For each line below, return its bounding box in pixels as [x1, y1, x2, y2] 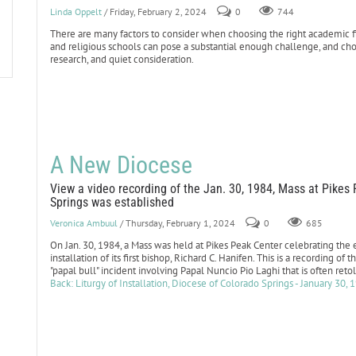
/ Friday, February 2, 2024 [103, 6, 207, 17]
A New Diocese [49, 151, 192, 179]
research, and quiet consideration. [49, 52, 194, 66]
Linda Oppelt [49, 6, 102, 17]
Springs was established [49, 195, 174, 210]
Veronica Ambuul [49, 217, 118, 229]
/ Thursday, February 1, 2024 [119, 217, 235, 229]
